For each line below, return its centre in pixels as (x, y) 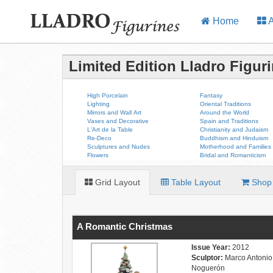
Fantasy (211, 95)
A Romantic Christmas (125, 226)
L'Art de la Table (110, 129)
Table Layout (195, 182)
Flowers (98, 155)
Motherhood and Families (236, 147)
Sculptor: (207, 258)
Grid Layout (116, 182)
